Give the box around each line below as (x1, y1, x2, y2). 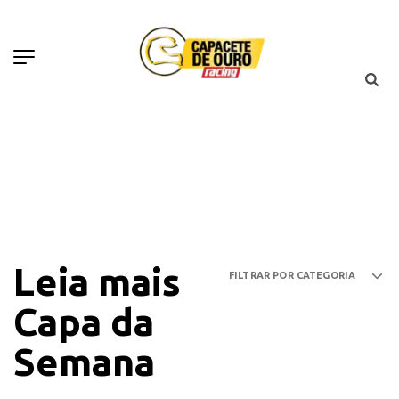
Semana (13, 340, 155, 383)
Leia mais (13, 260, 181, 303)
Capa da (13, 300, 154, 343)
